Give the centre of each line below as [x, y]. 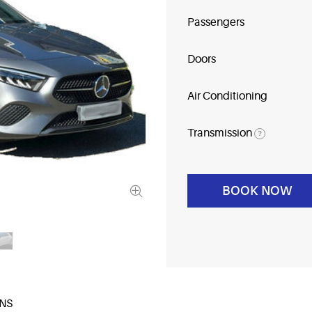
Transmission [220, 133]
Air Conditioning [227, 96]
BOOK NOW [257, 191]
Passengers [216, 22]
